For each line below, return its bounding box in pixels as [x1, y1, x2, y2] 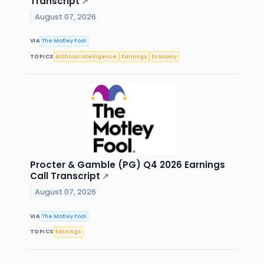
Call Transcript [30, 170, 100, 183]
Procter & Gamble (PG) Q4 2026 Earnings [30, 159, 225, 171]
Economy [151, 52, 177, 60]
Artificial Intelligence [55, 52, 117, 60]
